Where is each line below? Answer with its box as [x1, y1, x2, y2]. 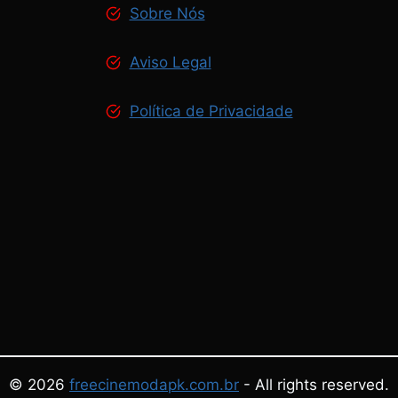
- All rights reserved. [239, 376, 389, 394]
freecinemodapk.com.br [69, 376, 239, 394]
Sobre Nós [129, 4, 205, 22]
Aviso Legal [129, 53, 211, 71]
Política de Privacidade [129, 102, 293, 120]
